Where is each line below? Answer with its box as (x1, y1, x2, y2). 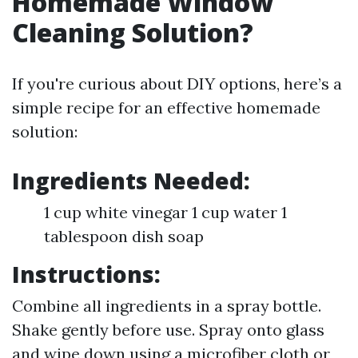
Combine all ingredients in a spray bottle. (12, 296, 321, 316)
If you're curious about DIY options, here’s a (12, 74, 342, 93)
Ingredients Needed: (12, 165, 250, 196)
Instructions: (12, 259, 161, 289)
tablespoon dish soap (44, 226, 204, 246)
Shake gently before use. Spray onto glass (12, 320, 324, 340)
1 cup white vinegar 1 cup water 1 (44, 202, 287, 222)
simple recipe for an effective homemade (12, 97, 320, 117)
